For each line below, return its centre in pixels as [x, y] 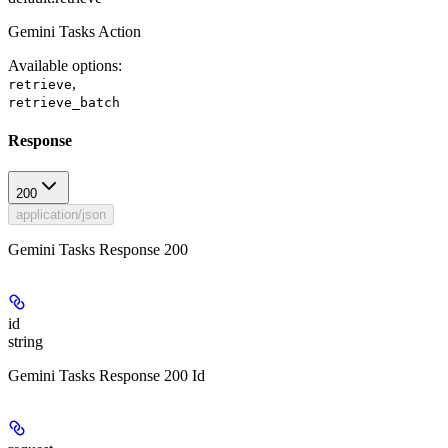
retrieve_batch [64, 102]
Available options [63, 65]
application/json [61, 215]
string [25, 342]
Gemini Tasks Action [74, 31]
